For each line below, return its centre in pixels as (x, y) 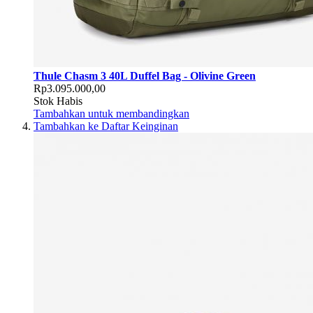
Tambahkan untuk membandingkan (111, 114)
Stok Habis (58, 101)
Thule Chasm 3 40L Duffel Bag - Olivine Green (145, 76)
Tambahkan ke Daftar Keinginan (106, 126)
